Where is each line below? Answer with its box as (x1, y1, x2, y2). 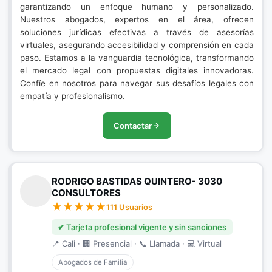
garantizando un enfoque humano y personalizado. (20, 2, 254, 12)
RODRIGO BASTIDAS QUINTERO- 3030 (52, 175, 222, 187)
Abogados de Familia (58, 258, 127, 267)
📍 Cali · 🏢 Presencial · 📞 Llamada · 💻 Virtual (52, 239, 222, 248)
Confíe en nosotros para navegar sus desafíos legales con (20, 78, 254, 88)
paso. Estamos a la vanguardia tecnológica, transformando (20, 53, 254, 63)
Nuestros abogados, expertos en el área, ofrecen (20, 15, 254, 24)
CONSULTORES (52, 187, 121, 199)
